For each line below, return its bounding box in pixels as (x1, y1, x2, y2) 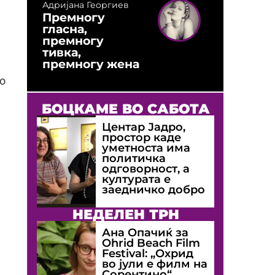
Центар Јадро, (102, 120, 186, 133)
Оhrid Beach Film (102, 236, 201, 249)
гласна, (42, 21, 87, 36)
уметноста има (102, 141, 191, 154)
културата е (102, 172, 171, 185)
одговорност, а (102, 161, 190, 175)
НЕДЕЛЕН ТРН (72, 205, 179, 223)
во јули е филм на (102, 257, 208, 270)
